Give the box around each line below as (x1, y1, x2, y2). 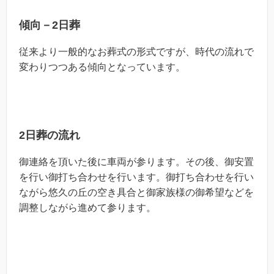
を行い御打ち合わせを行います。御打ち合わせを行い (19, 171, 254, 182)
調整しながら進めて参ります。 (19, 202, 156, 213)
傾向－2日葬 (19, 19, 80, 31)
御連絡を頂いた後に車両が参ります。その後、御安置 (19, 156, 254, 167)
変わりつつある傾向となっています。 (19, 62, 185, 72)
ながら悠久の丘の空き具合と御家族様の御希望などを (19, 187, 254, 198)
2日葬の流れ (19, 128, 80, 141)
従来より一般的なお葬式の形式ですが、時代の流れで (19, 46, 254, 57)
